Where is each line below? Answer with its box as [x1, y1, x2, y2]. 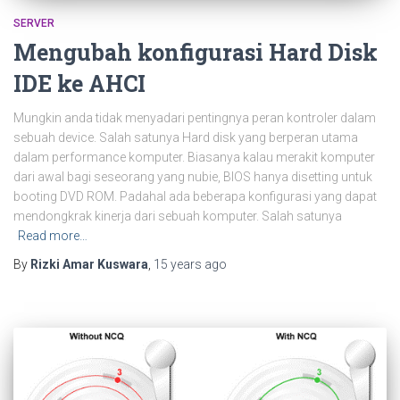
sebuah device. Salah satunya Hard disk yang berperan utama [13, 129, 358, 145]
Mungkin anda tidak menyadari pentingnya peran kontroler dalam [13, 110, 376, 125]
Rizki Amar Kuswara [30, 256, 148, 271]
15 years [154, 256, 202, 271]
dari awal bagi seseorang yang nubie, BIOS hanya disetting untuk [13, 169, 372, 184]
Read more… [18, 228, 87, 243]
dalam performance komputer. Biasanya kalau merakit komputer [13, 149, 375, 164]
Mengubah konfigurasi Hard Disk [13, 37, 378, 67]
